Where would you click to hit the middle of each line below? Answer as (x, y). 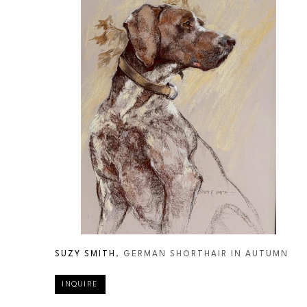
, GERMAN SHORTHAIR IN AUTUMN (202, 255)
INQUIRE (80, 284)
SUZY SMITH (85, 255)
